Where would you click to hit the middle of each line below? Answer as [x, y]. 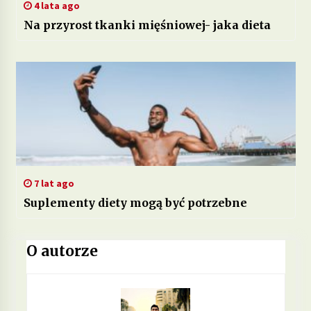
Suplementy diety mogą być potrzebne [135, 202]
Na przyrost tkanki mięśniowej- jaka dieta [147, 25]
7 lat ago [53, 183]
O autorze [62, 251]
